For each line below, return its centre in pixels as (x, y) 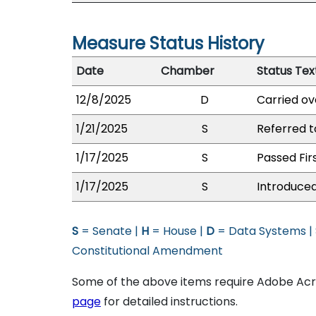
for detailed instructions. (169, 302)
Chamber (188, 71)
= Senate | (110, 231)
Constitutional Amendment (147, 251)
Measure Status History (168, 43)
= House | (177, 231)
